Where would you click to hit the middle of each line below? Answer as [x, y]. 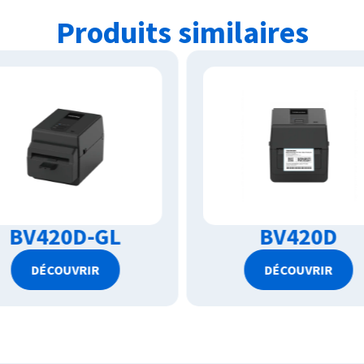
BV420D [65, 237]
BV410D [299, 237]
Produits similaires [182, 32]
